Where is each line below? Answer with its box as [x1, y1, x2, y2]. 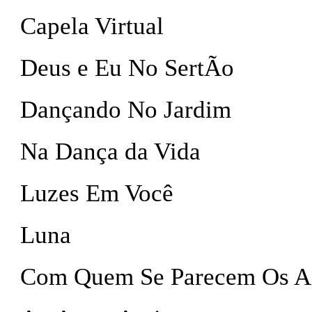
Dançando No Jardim [20, 96, 231, 123]
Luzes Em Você [20, 180, 173, 207]
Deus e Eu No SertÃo [20, 54, 234, 81]
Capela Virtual [20, 13, 164, 40]
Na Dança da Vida [20, 138, 201, 165]
